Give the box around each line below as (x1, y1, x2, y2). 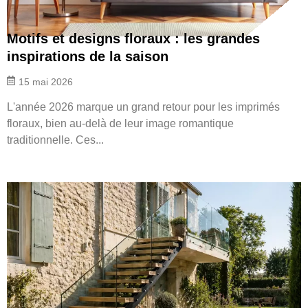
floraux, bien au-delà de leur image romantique (7, 117, 234, 129)
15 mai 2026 (19, 76, 73, 87)
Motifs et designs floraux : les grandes (7, 30, 260, 46)
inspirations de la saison (7, 48, 168, 64)
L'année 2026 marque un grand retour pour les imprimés (7, 100, 280, 113)
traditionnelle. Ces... (7, 133, 104, 146)
